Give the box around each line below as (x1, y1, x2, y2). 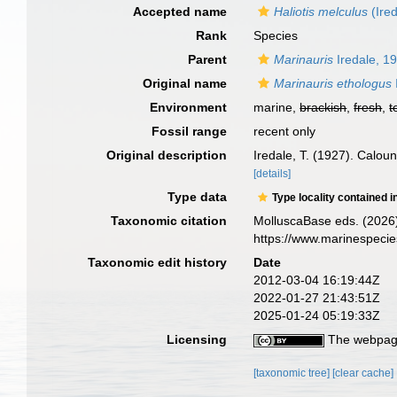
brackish (300, 100, 347, 114)
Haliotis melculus (274, 4, 369, 19)
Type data (167, 190, 228, 204)
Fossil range (152, 124, 228, 138)
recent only (253, 124, 316, 138)
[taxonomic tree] (253, 367, 333, 379)
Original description (106, 148, 228, 162)
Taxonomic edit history (88, 255, 228, 269)
